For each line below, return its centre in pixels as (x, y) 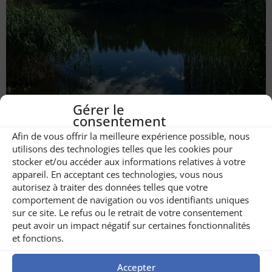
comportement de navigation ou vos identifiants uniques (131, 199)
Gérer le (99, 109)
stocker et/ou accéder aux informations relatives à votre (129, 161)
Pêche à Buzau (136, 111)
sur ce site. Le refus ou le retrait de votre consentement (127, 212)
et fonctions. (38, 238)
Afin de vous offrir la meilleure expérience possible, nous (131, 136)
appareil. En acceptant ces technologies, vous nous (117, 174)
